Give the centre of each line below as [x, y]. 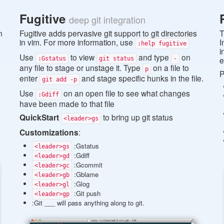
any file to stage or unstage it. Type [81, 68]
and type [154, 57]
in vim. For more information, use [77, 42]
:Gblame [85, 174]
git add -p [59, 80]
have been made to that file [67, 104]
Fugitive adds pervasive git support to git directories [108, 33]
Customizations [49, 132]
